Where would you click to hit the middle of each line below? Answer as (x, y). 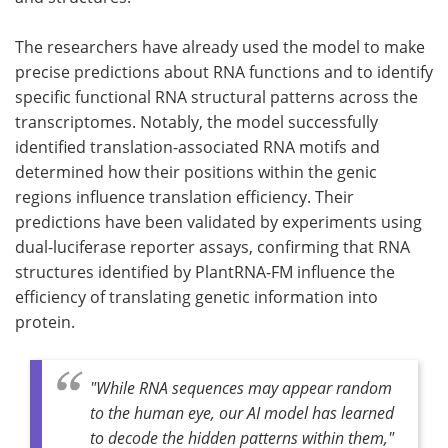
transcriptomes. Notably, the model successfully (196, 121)
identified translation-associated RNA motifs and (197, 146)
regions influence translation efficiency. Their (184, 196)
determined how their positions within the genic (196, 171)
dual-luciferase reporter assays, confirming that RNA (212, 246)
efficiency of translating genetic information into (196, 296)
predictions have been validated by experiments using (218, 221)
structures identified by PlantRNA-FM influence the (205, 271)
